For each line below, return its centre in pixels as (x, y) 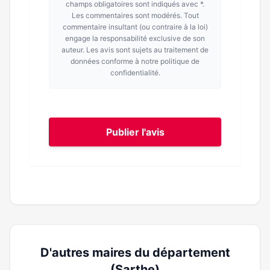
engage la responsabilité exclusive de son (135, 38)
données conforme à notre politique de (135, 61)
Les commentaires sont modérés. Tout (135, 15)
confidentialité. (135, 73)
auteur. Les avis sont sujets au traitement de (135, 50)
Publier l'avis (135, 132)
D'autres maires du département (135, 253)
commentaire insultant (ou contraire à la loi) (135, 27)
